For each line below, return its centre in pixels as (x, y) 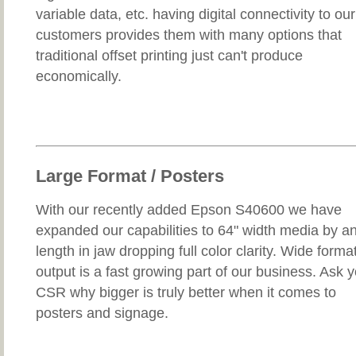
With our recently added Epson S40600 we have (189, 210)
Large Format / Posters (130, 176)
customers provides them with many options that (189, 35)
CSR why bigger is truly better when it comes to (186, 293)
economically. (79, 77)
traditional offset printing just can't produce (169, 56)
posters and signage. (102, 313)
